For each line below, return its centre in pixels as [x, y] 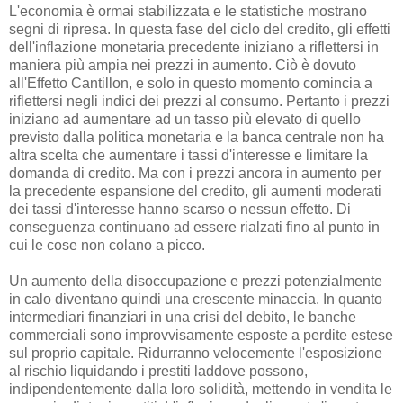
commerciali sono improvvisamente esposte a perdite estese [201, 336]
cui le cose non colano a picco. [107, 246]
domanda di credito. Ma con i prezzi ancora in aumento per [195, 174]
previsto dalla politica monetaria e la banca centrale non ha [197, 138]
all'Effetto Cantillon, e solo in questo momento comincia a [191, 84]
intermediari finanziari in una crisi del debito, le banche [183, 318]
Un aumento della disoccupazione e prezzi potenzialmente [196, 282]
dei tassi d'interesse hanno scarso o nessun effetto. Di [180, 210]
